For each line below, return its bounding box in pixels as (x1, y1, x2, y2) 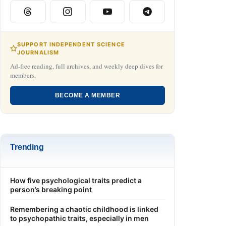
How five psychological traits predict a (10, 176, 142, 185)
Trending (10, 142, 44, 151)
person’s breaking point (10, 185, 92, 194)
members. (10, 70, 36, 80)
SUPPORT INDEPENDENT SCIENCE (17, 40, 125, 48)
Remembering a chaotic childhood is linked (10, 204, 158, 213)
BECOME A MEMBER (54, 91, 121, 99)
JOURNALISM (17, 48, 59, 56)
